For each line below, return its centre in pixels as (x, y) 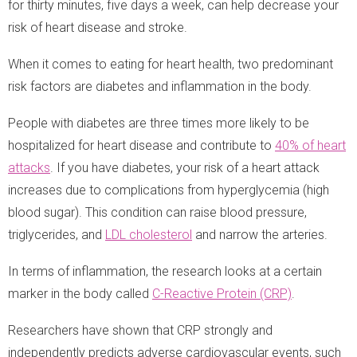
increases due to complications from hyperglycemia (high (169, 190)
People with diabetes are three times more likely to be (159, 123)
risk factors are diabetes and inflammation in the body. (160, 86)
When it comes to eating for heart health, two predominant (171, 64)
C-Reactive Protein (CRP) (222, 293)
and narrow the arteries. (260, 234)
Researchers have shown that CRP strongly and (140, 330)
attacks (29, 167)
